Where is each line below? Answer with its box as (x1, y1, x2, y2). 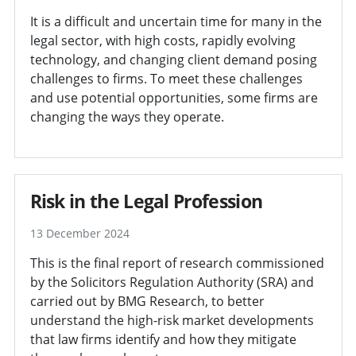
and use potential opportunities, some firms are (29, 88, 318, 106)
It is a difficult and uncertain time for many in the (29, 12, 322, 30)
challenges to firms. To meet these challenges (29, 69, 303, 87)
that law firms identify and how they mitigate (29, 330, 296, 348)
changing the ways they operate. (29, 107, 224, 126)
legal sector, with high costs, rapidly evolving (29, 31, 296, 49)
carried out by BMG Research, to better (29, 292, 265, 310)
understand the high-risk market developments (29, 311, 314, 329)
